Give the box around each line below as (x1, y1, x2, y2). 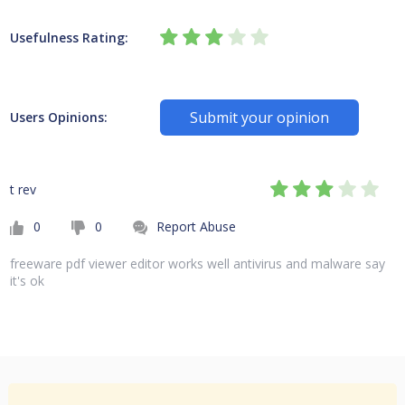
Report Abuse (155, 218, 236, 235)
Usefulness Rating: (9, 29, 128, 46)
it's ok (9, 272, 44, 289)
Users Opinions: (9, 108, 108, 126)
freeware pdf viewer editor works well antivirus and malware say (9, 255, 385, 272)
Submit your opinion (190, 108, 330, 127)
